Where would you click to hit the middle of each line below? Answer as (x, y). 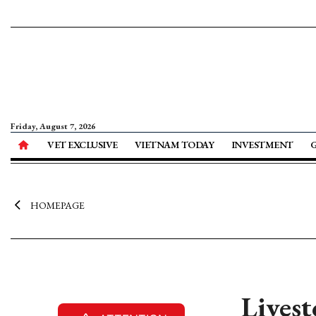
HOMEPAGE (57, 205)
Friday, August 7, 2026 (53, 126)
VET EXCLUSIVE (83, 145)
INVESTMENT (262, 145)
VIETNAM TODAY (174, 145)
